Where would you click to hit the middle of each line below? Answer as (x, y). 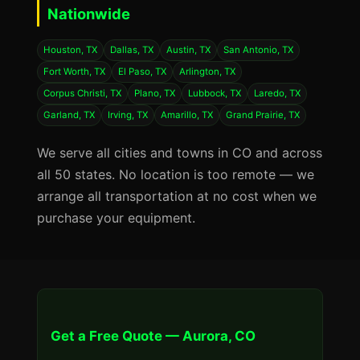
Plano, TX (155, 93)
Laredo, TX (277, 93)
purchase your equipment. (116, 218)
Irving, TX (128, 115)
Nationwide (89, 14)
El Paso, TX (142, 72)
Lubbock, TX (215, 93)
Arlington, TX (207, 72)
